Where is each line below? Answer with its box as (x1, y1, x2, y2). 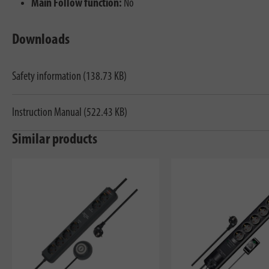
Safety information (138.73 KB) (12, 70, 127, 83)
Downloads (12, 32, 70, 48)
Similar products (12, 132, 97, 148)
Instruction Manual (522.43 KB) (12, 106, 127, 119)
